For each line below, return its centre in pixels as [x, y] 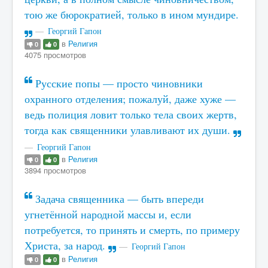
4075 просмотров [55, 54]
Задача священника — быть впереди [118, 199]
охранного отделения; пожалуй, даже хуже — [130, 99]
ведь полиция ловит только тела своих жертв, [131, 114]
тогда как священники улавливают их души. [129, 130]
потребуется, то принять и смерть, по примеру [132, 230]
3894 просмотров [55, 170]
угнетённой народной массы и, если [108, 214]
